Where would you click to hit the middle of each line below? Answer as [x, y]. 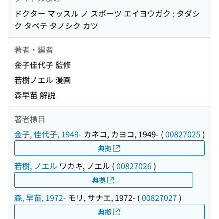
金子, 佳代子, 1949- [48, 134]
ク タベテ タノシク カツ [56, 26]
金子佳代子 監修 [43, 65]
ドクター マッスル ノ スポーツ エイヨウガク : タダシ [107, 13]
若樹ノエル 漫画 [43, 80]
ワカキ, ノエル [84, 166]
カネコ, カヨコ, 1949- [120, 134]
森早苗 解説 [35, 95]
